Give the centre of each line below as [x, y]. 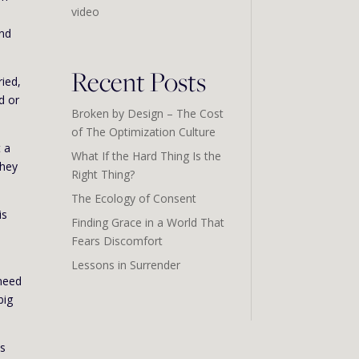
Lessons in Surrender [126, 264]
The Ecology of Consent [134, 198]
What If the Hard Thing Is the [147, 155]
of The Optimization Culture [144, 131]
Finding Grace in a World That [148, 222]
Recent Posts [139, 81]
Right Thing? [103, 174]
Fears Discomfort [117, 240]
